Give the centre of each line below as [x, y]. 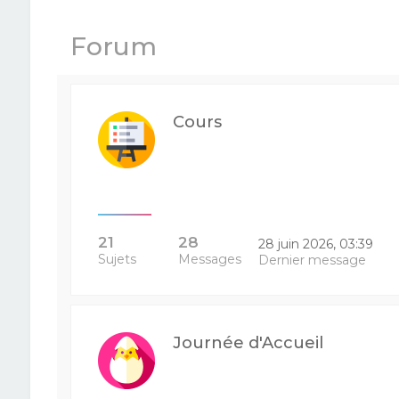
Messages [209, 259]
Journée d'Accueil [248, 342]
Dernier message [313, 260]
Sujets [117, 259]
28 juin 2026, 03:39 [316, 244]
